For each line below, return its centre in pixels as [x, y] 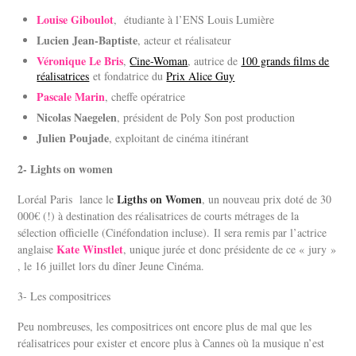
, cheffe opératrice [145, 96]
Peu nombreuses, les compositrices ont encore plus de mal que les [165, 326]
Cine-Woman [159, 60]
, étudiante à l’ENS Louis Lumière [194, 19]
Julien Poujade [73, 137]
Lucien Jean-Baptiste [87, 40]
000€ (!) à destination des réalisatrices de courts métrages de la [159, 215]
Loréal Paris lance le [68, 199]
